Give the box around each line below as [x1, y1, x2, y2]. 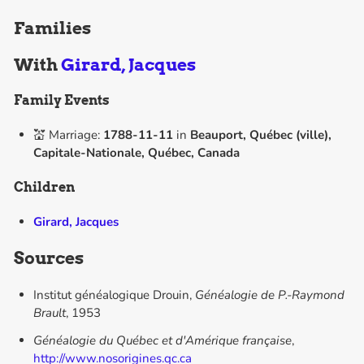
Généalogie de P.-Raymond [194, 287, 344, 304]
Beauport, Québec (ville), [189, 126, 331, 143]
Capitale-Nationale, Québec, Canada [32, 144, 240, 161]
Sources [14, 248, 84, 269]
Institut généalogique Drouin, [32, 287, 195, 304]
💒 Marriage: [32, 126, 103, 143]
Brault [32, 305, 66, 322]
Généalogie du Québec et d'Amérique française [32, 332, 292, 349]
